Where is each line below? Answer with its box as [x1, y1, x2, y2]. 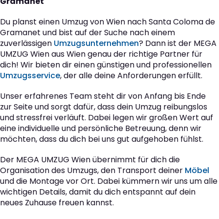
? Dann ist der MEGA [139, 38, 217, 49]
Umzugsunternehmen [54, 38, 139, 49]
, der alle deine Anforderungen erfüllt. [60, 70, 202, 82]
